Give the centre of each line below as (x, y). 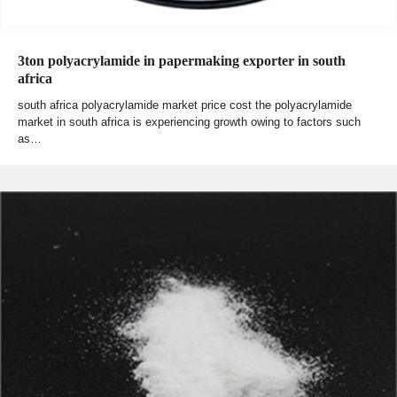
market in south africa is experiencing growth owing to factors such (189, 121)
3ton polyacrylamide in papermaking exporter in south (182, 60)
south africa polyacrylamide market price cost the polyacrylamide (185, 105)
